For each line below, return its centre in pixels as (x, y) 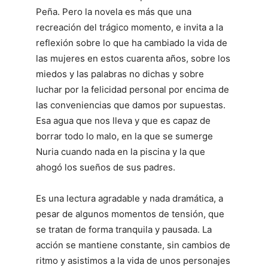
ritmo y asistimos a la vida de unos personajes (133, 261)
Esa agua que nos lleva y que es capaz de (123, 121)
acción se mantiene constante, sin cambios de (133, 245)
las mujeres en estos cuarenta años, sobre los (133, 58)
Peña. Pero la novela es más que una (114, 12)
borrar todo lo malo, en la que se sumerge (124, 136)
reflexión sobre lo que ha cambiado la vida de (132, 43)
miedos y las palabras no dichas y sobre (120, 74)
